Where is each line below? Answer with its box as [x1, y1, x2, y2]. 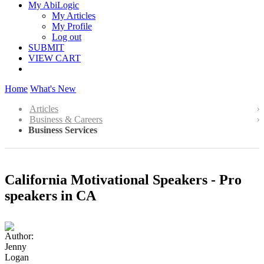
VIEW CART [28, 53, 81, 63]
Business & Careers [29, 114, 103, 124]
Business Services [28, 125, 97, 135]
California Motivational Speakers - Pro [5, 171, 242, 187]
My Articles [52, 11, 95, 21]
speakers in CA [5, 187, 96, 203]
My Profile [52, 21, 92, 31]
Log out [52, 32, 81, 42]
